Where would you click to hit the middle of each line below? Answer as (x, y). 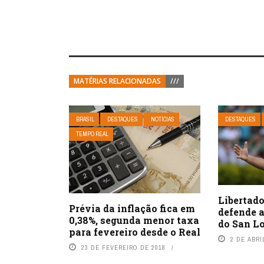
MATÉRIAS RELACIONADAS (117, 81)
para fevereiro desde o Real (135, 232)
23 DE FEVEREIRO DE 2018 (123, 247)
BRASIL (85, 119)
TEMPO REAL (92, 134)
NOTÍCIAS (163, 119)
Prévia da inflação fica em (132, 208)
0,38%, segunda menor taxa (134, 220)
